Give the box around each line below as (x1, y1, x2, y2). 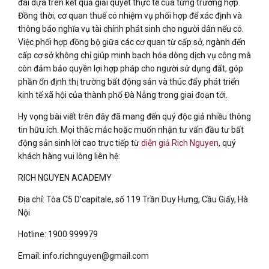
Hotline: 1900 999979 (18, 229, 98, 240)
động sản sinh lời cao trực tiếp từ (18, 138, 141, 148)
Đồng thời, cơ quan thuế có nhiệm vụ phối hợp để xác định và (18, 11, 242, 21)
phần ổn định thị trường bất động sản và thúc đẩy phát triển (18, 77, 240, 87)
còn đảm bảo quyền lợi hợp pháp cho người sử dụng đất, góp (18, 64, 243, 74)
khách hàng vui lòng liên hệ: (18, 151, 120, 162)
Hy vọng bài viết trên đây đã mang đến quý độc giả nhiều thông (18, 112, 251, 122)
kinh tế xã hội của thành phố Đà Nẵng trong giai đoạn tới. (18, 90, 228, 100)
